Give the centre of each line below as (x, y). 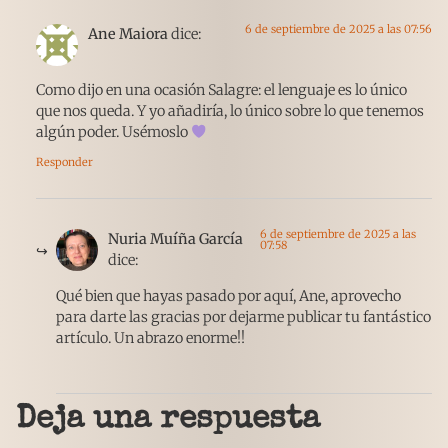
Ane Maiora (128, 33)
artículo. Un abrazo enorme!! (150, 337)
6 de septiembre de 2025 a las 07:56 (338, 28)
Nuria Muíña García (175, 239)
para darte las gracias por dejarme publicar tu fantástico (243, 316)
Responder (64, 162)
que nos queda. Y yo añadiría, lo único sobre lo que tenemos (230, 111)
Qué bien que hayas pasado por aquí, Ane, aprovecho (228, 295)
